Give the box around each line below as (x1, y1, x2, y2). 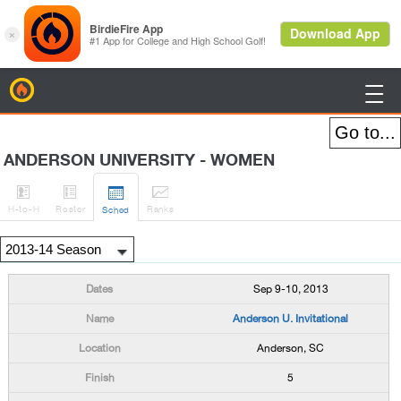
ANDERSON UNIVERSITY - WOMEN (4, 147, 284, 174)
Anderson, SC (257, 342, 325, 354)
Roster (55, 201, 86, 216)
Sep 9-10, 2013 (252, 283, 328, 295)
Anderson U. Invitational (233, 312, 349, 325)
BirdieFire (35, 78, 84, 96)
